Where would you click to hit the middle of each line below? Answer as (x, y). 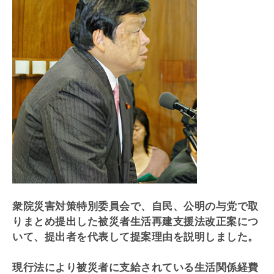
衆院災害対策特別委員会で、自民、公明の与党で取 (135, 206)
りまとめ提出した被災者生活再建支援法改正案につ (135, 222)
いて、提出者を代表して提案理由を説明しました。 (135, 237)
